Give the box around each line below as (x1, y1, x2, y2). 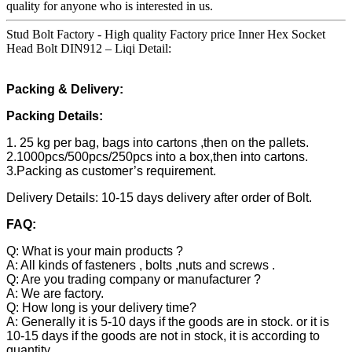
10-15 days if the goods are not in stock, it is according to (6, 329, 320, 343)
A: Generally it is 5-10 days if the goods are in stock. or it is (6, 315, 329, 329)
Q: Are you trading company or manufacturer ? (6, 273, 261, 287)
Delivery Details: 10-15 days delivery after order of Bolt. (6, 191, 312, 205)
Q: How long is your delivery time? (6, 301, 196, 315)
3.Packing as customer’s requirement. (6, 164, 216, 178)
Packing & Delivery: (6, 82, 123, 97)
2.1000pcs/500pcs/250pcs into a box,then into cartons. (6, 150, 308, 164)
